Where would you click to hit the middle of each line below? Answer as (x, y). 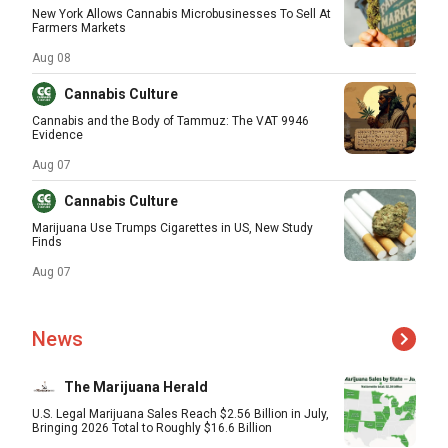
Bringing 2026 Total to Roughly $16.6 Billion (152, 428)
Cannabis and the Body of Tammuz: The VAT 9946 (170, 121)
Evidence (57, 135)
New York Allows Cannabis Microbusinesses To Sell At (181, 14)
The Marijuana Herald (136, 387)
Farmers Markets (79, 28)
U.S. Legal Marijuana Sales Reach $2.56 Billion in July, (180, 414)
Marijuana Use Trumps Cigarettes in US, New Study (172, 228)
